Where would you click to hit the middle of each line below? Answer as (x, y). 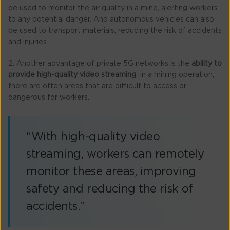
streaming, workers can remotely (115, 154)
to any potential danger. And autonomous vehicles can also (111, 19)
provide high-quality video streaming (72, 75)
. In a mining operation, (175, 75)
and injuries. (28, 42)
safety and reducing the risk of (110, 189)
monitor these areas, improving (111, 171)
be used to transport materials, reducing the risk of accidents (115, 31)
